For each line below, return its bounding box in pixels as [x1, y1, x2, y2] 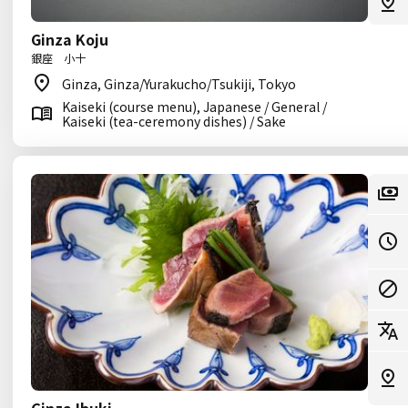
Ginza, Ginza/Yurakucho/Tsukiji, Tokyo [62, 75, 296, 93]
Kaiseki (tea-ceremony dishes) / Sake [62, 112, 286, 130]
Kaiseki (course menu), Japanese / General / [62, 97, 327, 116]
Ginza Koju [31, 28, 108, 50]
